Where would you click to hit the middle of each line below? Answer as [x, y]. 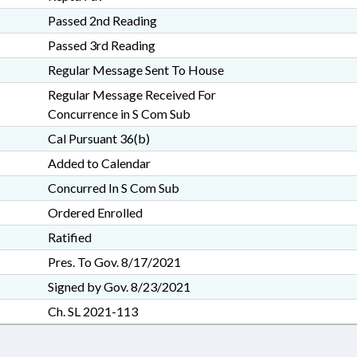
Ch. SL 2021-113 [92, 311]
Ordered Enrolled [95, 212]
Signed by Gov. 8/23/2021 [119, 286]
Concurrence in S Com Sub [119, 114]
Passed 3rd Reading [101, 45]
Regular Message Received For [131, 94]
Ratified [69, 237]
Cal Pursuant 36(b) [98, 138]
